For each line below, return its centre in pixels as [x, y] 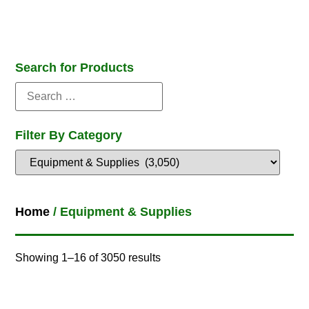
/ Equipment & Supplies [121, 212]
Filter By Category [69, 136]
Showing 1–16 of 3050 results [88, 258]
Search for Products [75, 68]
